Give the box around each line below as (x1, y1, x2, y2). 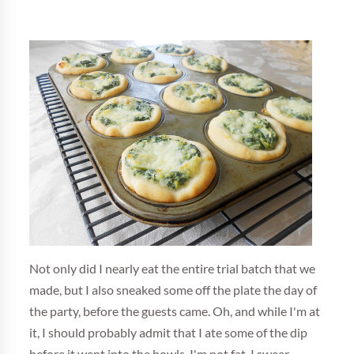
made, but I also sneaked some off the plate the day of (29, 284, 318, 297)
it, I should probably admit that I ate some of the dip (29, 326, 308, 340)
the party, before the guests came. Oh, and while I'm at (29, 305, 321, 318)
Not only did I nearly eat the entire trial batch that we (29, 262, 316, 276)
